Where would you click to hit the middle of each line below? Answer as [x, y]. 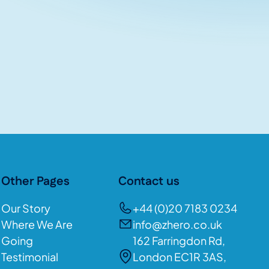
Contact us [149, 181]
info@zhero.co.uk [178, 224]
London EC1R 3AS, [180, 256]
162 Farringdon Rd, [179, 240]
